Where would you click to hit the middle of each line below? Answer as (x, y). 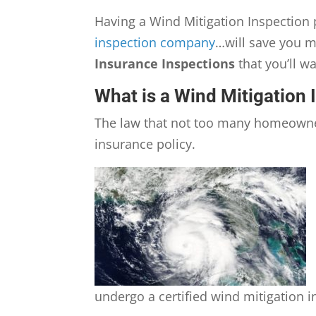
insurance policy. (145, 144)
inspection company (155, 43)
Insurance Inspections (165, 64)
